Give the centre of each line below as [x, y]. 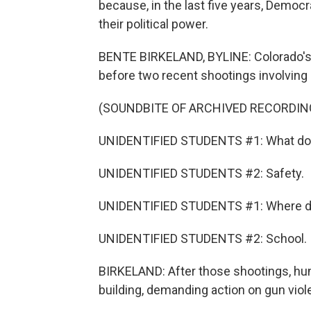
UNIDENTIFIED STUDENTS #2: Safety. [201, 173]
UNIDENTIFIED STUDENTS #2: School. [203, 238]
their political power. [153, 24]
